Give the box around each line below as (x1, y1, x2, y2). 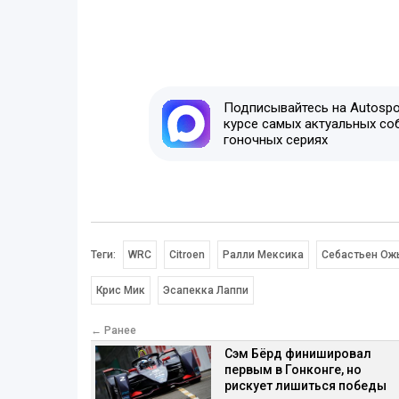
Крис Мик (96, 284, 145, 297)
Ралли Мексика (222, 248, 304, 262)
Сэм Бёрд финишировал (224, 346, 371, 362)
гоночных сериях (223, 132, 328, 149)
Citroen (168, 248, 205, 262)
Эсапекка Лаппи (163, 284, 248, 297)
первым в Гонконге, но (224, 362, 362, 378)
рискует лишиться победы (224, 379, 387, 394)
